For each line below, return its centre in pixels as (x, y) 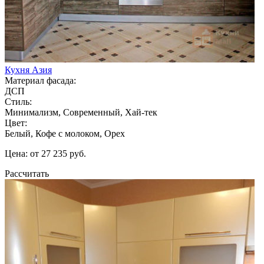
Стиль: (18, 101)
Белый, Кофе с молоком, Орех (65, 133)
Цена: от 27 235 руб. (45, 153)
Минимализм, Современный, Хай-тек (81, 112)
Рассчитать (27, 173)
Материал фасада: (40, 80)
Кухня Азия (28, 70)
